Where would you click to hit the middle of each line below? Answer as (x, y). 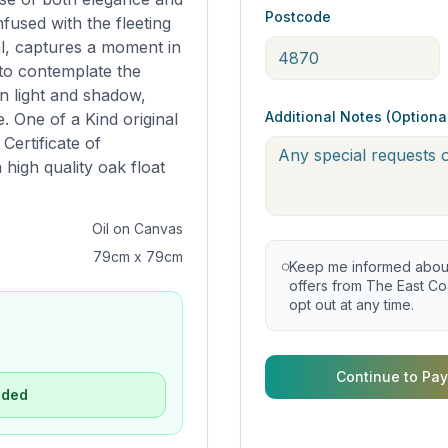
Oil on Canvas (137, 228)
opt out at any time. (351, 304)
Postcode (298, 16)
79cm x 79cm (138, 256)
